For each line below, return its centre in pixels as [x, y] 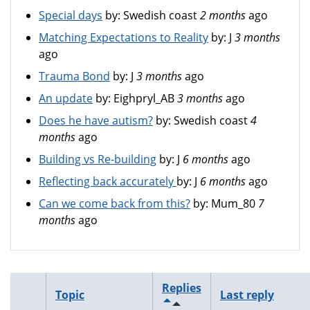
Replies [181, 288]
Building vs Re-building [98, 159]
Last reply [247, 295]
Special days [71, 15]
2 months [223, 15]
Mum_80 [233, 203]
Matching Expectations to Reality [124, 37]
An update [66, 98]
